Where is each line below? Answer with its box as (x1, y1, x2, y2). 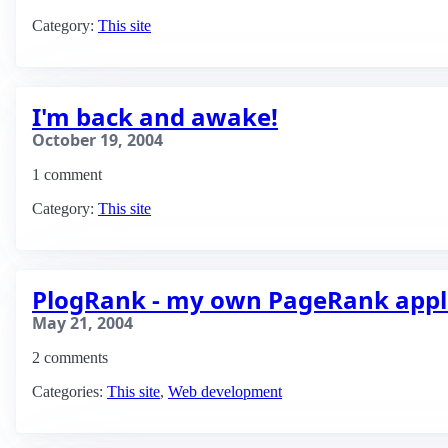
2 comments (32, 349, 108, 366)
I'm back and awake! (32, 100, 278, 133)
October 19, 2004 (32, 129, 163, 151)
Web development (168, 383, 282, 400)
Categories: (32, 383, 107, 400)
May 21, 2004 (32, 312, 133, 334)
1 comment (32, 166, 102, 183)
